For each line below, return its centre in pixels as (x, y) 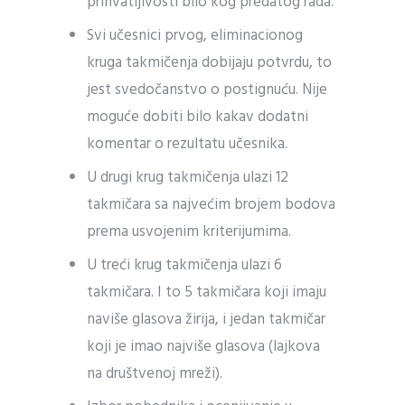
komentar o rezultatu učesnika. (188, 144)
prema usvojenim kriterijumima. (189, 232)
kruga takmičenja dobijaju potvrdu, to (210, 63)
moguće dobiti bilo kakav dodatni (198, 117)
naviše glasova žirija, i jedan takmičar (207, 320)
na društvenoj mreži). (155, 374)
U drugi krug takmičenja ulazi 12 (188, 178)
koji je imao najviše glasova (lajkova (204, 347)
